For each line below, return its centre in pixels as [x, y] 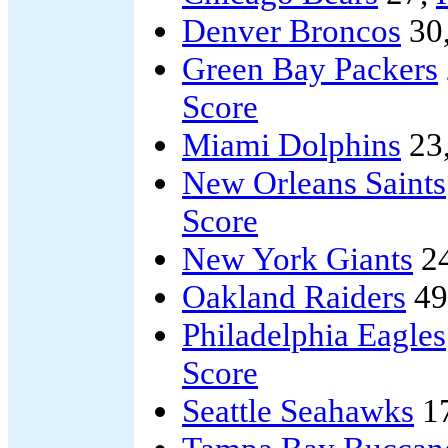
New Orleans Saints [314, 182]
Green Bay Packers [310, 68]
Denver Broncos [291, 30]
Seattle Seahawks [298, 410]
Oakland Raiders [294, 296]
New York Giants [297, 258]
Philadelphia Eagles [314, 334]
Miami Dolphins [291, 144]
